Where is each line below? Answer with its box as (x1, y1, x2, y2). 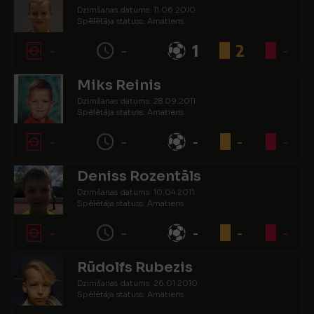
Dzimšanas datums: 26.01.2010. (77, 278, 200, 288)
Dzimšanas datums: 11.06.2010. (77, 5, 198, 15)
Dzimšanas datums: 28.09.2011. (77, 96, 198, 106)
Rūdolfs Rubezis (77, 259, 193, 276)
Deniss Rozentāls (77, 168, 201, 185)
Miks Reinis (77, 76, 161, 94)
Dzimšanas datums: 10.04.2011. (77, 187, 196, 197)
